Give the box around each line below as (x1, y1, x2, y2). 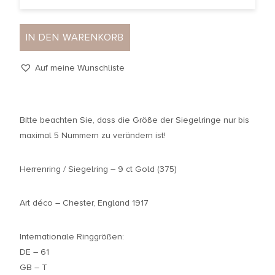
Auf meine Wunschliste (35, 63, 125, 74)
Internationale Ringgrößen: (20, 231, 124, 242)
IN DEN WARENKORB (26, 31, 124, 44)
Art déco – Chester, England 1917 (20, 198, 149, 209)
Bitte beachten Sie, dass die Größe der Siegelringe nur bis (20, 115, 249, 126)
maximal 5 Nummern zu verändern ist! (20, 130, 166, 141)
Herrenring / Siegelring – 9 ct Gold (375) (20, 164, 177, 175)
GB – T (20, 262, 47, 273)
